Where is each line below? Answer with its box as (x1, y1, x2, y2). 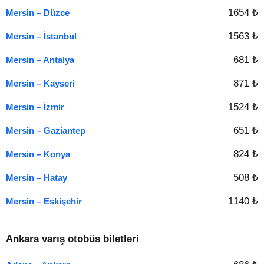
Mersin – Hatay (6, 173, 67, 183)
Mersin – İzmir (6, 102, 64, 112)
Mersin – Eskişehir (6, 196, 82, 206)
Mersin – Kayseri (6, 78, 75, 88)
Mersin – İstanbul (6, 31, 77, 41)
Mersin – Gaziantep (6, 126, 85, 136)
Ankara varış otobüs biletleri (6, 233, 139, 245)
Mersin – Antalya (6, 55, 74, 65)
